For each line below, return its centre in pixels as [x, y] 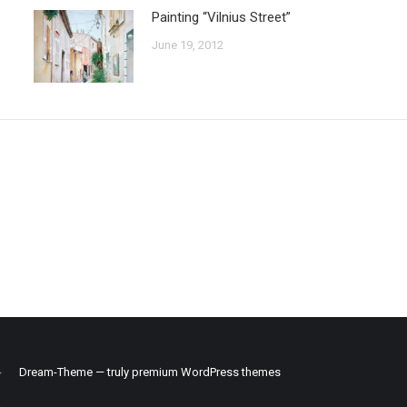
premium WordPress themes [206, 372]
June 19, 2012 [187, 45]
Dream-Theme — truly [74, 372]
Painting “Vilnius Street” [221, 17]
